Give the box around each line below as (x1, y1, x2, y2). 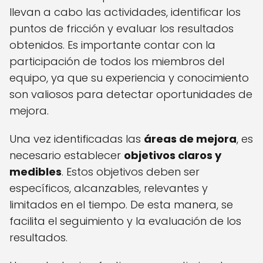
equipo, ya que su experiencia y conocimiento (9, 70, 249, 86)
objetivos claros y (124, 148, 221, 163)
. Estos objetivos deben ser (62, 164, 200, 180)
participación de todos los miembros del (9, 54, 224, 69)
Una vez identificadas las (9, 131, 144, 147)
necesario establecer (9, 148, 124, 163)
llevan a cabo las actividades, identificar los (9, 5, 241, 20)
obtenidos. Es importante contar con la (9, 38, 215, 53)
